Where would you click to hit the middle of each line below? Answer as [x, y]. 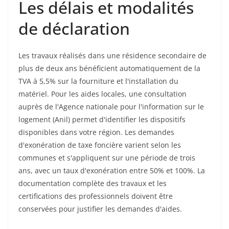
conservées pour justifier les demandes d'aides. [100, 209]
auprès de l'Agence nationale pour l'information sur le [111, 107]
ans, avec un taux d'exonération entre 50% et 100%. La [112, 171]
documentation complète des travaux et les [93, 184]
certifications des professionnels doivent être [96, 196]
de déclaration [74, 29]
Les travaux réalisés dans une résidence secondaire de [112, 56]
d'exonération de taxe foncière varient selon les [100, 145]
